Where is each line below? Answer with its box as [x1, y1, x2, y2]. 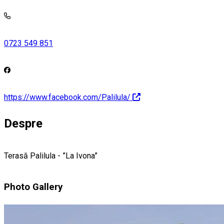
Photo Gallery [4, 181, 62, 193]
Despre [4, 116, 42, 130]
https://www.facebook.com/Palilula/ [4, 92, 130, 102]
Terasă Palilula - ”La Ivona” [4, 150, 97, 160]
